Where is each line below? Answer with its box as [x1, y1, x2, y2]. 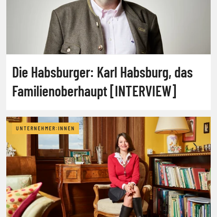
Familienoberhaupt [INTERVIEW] [12, 81, 176, 99]
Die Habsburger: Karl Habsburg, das [12, 62, 193, 80]
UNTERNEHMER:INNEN [16, 125, 75, 131]
